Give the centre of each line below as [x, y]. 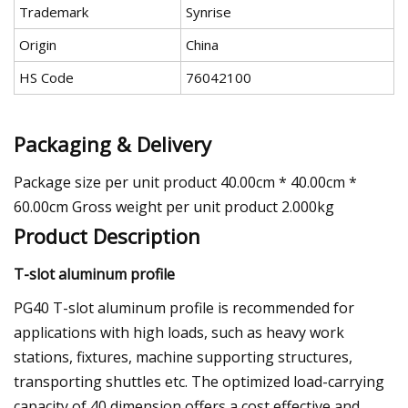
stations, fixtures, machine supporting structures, [183, 357]
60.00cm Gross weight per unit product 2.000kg [174, 206]
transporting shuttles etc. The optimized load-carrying [199, 381]
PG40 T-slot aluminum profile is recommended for [184, 307]
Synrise [209, 12]
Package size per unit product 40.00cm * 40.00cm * [185, 182]
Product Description [107, 235]
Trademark [54, 12]
